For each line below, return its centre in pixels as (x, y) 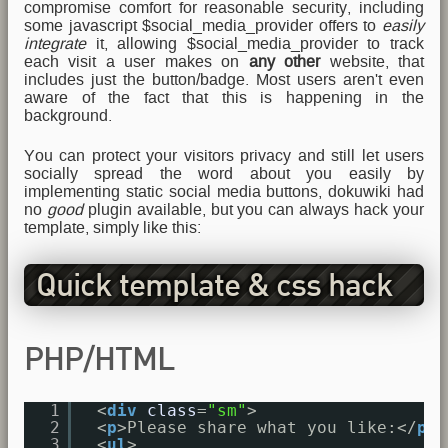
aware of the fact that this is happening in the (224, 97)
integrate (55, 43)
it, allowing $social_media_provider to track (255, 43)
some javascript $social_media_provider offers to (203, 25)
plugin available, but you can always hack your (253, 210)
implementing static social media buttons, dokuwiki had (224, 192)
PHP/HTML (99, 361)
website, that (372, 61)
